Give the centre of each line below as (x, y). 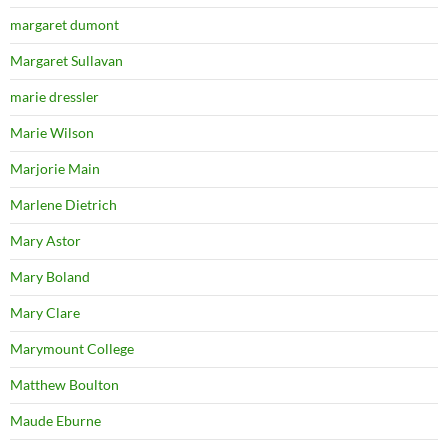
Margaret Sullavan (66, 61)
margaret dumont (64, 25)
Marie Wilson (52, 133)
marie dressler (54, 97)
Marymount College (72, 349)
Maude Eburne (55, 421)
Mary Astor (45, 241)
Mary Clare (45, 313)
